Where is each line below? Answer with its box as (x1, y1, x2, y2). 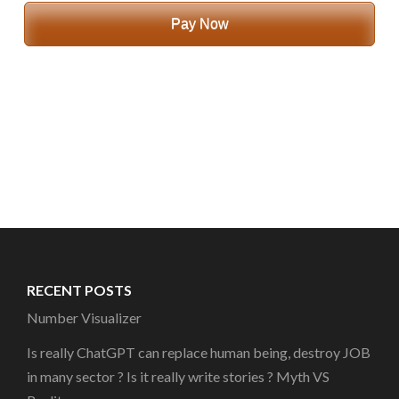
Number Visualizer (27, 308, 142, 326)
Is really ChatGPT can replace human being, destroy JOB (27, 343, 370, 361)
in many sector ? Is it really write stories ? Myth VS (27, 367, 330, 385)
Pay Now (170, 15, 229, 31)
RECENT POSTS (27, 281, 132, 298)
